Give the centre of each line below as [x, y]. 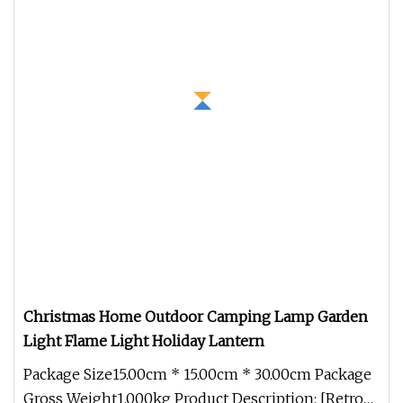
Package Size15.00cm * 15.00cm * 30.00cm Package [197, 374]
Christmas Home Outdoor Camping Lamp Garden [196, 317]
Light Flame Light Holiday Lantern [144, 341]
